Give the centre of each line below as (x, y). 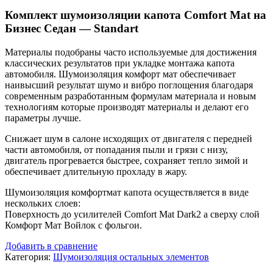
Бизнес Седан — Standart (72, 29)
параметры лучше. (43, 118)
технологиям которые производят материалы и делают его (127, 107)
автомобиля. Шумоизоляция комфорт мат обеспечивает (120, 74)
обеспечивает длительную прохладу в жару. (96, 172)
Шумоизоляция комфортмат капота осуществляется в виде (127, 192)
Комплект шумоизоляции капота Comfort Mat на (136, 15)
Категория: (29, 257)
